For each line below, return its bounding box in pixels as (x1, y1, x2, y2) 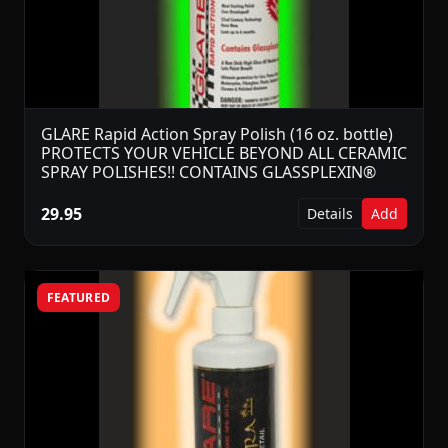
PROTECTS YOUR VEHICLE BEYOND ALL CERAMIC (41, 142, 407, 165)
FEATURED (46, 288, 111, 306)
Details (307, 204, 353, 224)
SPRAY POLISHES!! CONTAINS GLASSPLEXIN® (41, 161, 376, 184)
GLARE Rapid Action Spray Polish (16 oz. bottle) (41, 123, 393, 146)
